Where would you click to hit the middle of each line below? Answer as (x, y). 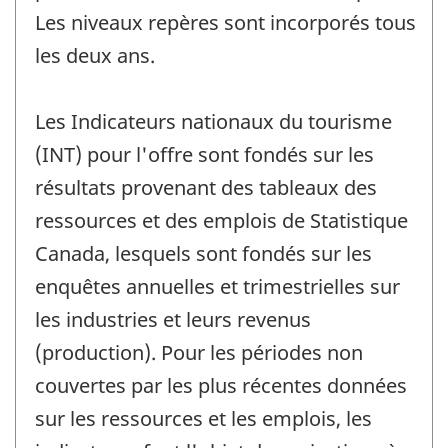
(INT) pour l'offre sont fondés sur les (204, 154)
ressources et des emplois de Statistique (221, 220)
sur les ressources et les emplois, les (203, 418)
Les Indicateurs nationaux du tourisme (213, 121)
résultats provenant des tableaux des (206, 187)
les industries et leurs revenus (173, 319)
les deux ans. (95, 55)
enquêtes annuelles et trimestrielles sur (217, 286)
